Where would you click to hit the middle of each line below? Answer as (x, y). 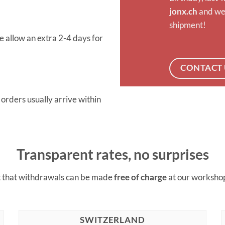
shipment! (188, 25)
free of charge (140, 177)
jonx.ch (184, 11)
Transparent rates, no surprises (113, 155)
